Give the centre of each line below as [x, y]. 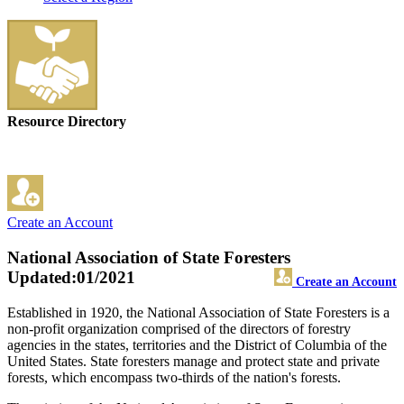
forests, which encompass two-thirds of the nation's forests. [174, 377]
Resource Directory [67, 122]
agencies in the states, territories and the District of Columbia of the [197, 344]
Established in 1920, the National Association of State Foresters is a [198, 312]
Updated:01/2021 [71, 278]
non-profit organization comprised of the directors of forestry [179, 328]
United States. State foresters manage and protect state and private [193, 361]
